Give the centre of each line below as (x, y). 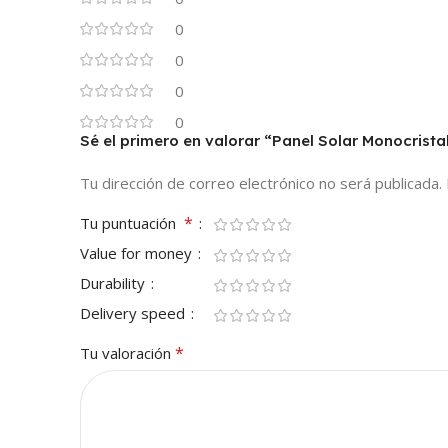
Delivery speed (134, 313)
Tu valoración (127, 353)
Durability (114, 283)
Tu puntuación (132, 223)
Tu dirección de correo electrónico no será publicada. (261, 183)
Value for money (138, 253)
